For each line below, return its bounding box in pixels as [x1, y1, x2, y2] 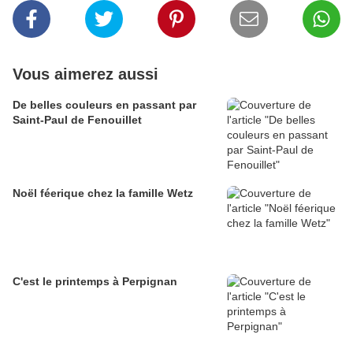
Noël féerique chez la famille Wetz [13, 187, 193, 200]
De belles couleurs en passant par [13, 98, 196, 112]
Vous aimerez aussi [13, 65, 158, 84]
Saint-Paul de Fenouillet [13, 113, 142, 127]
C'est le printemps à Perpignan [13, 275, 177, 288]
